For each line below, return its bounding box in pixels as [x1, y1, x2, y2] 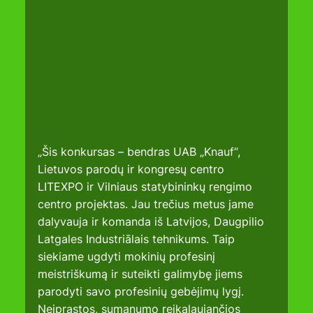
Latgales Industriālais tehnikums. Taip [38, 231, 239, 246]
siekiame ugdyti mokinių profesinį [38, 249, 219, 263]
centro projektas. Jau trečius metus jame [38, 196, 258, 211]
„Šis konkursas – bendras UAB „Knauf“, [38, 144, 245, 159]
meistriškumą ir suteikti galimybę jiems [38, 266, 247, 281]
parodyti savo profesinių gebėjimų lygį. [38, 284, 248, 298]
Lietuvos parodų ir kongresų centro [38, 161, 228, 176]
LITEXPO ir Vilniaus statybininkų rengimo [38, 179, 256, 194]
